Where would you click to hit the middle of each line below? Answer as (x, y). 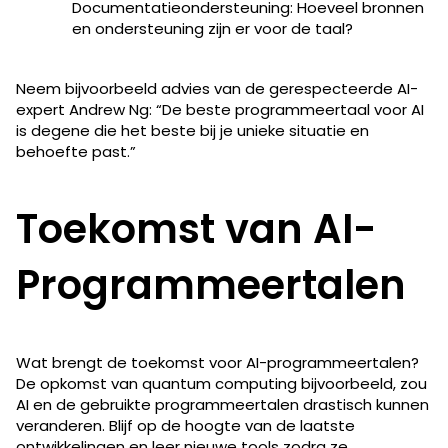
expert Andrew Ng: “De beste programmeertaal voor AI (220, 109)
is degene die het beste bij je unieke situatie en (192, 130)
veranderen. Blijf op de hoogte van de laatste (185, 425)
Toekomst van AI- (196, 228)
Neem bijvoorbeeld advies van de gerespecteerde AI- (217, 88)
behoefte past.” (76, 151)
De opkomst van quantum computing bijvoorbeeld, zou (221, 383)
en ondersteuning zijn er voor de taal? (212, 28)
